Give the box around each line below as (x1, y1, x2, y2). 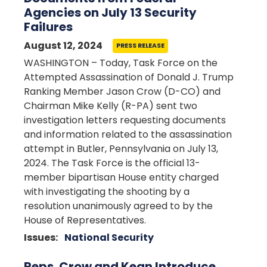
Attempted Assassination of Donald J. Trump (24, 70, 234, 84)
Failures (24, 18, 73, 35)
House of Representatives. (24, 213, 146, 227)
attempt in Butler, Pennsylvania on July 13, (24, 142, 218, 156)
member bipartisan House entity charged (24, 170, 219, 184)
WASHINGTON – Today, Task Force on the (24, 56, 218, 70)
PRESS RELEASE (116, 41, 164, 50)
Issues (24, 231, 55, 244)
